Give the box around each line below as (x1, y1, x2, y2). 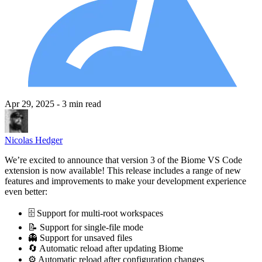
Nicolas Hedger (5, 135, 63, 145)
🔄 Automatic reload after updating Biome (28, 243, 183, 253)
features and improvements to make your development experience (5, 175, 246, 186)
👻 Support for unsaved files (28, 232, 132, 243)
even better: (5, 186, 47, 196)
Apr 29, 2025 (5, 98, 57, 109)
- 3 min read (57, 98, 101, 109)
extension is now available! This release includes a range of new (5, 165, 241, 175)
